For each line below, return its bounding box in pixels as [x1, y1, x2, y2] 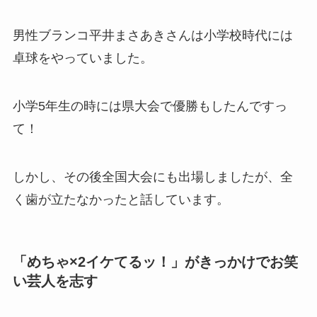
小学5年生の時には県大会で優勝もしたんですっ [12, 98, 287, 113]
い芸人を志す [12, 272, 98, 289]
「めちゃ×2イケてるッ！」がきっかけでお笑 [12, 253, 298, 270]
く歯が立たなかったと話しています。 [12, 192, 229, 207]
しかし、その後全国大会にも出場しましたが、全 [12, 169, 293, 184]
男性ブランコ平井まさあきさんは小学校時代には [12, 28, 293, 42]
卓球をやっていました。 [12, 50, 153, 65]
